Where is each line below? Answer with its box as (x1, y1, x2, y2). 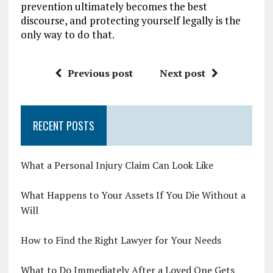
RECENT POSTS (32, 118, 94, 133)
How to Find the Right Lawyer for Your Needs (20, 233, 221, 247)
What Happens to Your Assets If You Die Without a (20, 188, 246, 202)
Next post (159, 66, 205, 80)
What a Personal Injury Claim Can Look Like (20, 158, 213, 172)
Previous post (67, 66, 133, 80)
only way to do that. (20, 27, 115, 41)
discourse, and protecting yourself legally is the (20, 13, 241, 27)
